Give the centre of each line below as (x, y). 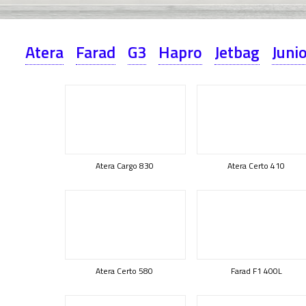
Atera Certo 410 (256, 166)
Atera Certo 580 (124, 271)
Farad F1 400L (256, 271)
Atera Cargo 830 (124, 166)
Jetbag (237, 52)
